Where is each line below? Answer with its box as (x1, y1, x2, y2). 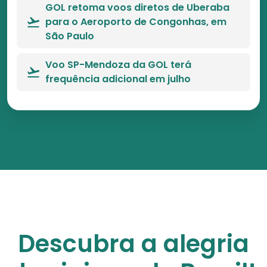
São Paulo (45, 29, 94, 43)
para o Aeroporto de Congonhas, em (45, 15, 226, 29)
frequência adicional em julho (45, 72, 191, 86)
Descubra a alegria (18, 227, 249, 260)
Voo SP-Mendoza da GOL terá (45, 58, 191, 72)
